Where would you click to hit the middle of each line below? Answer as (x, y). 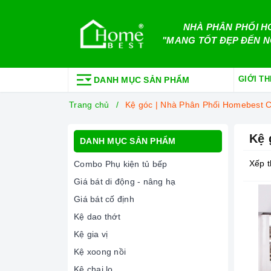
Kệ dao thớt (97, 217)
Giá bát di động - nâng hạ (125, 181)
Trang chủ (89, 105)
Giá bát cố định (104, 199)
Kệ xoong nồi (100, 252)
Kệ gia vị (91, 234)
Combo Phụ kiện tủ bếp (121, 164)
